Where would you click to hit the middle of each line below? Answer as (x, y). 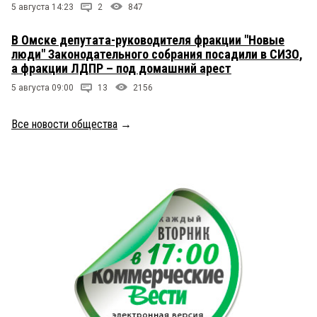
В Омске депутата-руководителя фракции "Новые (148, 40)
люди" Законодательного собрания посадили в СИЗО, (157, 54)
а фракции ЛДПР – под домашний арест (121, 69)
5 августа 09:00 (42, 88)
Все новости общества (64, 125)
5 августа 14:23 (42, 7)
